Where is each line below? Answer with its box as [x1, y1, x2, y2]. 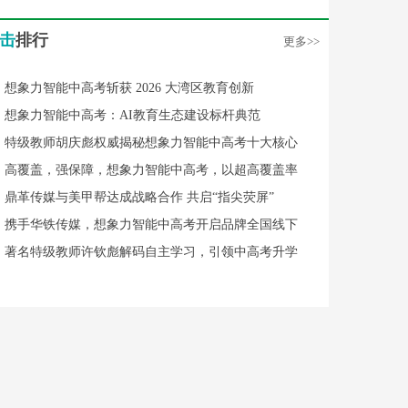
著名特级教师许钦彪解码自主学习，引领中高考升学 [5, 245, 298, 259]
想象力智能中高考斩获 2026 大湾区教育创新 [5, 81, 254, 95]
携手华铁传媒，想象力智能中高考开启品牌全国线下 [5, 218, 298, 231]
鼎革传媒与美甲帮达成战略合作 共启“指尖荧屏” [5, 190, 274, 204]
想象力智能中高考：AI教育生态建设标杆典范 [5, 108, 260, 122]
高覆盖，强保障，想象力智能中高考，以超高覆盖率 [5, 163, 298, 177]
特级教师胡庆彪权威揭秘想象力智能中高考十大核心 [5, 136, 298, 149]
